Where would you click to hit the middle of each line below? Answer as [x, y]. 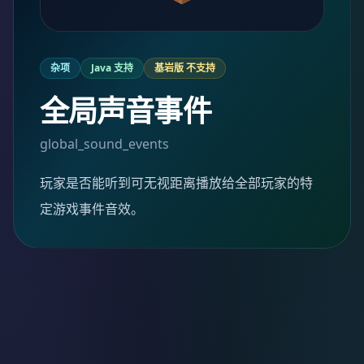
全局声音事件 [126, 111]
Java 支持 [112, 68]
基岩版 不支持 [185, 68]
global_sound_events [104, 144]
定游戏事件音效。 [92, 209]
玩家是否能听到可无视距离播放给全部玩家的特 [176, 183]
